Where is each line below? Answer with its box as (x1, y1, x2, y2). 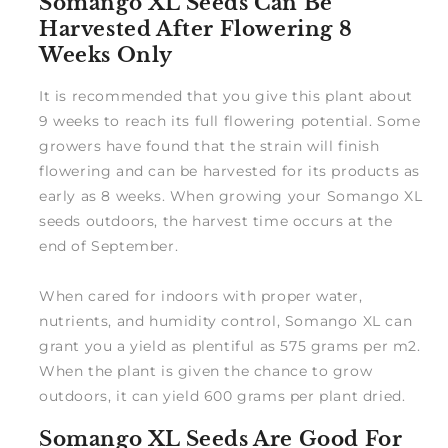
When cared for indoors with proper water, (39, 287, 363, 306)
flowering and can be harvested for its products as (39, 162, 421, 181)
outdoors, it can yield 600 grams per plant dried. (39, 387, 406, 406)
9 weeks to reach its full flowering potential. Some (39, 112, 421, 131)
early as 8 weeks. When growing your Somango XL (39, 187, 423, 206)
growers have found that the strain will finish (39, 137, 380, 156)
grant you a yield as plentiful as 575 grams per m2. (39, 337, 421, 356)
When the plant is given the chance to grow (39, 362, 373, 381)
